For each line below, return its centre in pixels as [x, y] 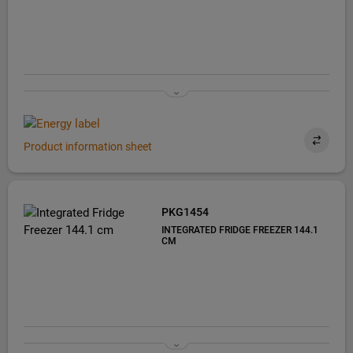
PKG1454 [185, 212]
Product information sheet [88, 147]
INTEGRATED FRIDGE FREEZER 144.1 [240, 230]
